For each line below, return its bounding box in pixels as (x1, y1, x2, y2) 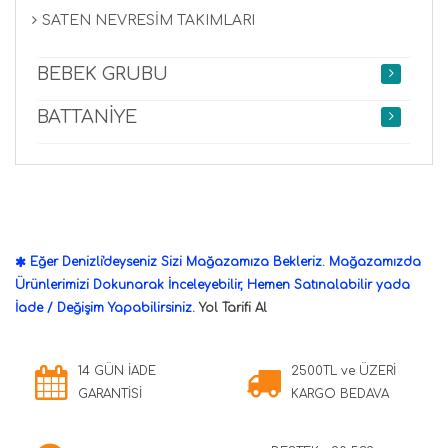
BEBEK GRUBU (37, 63, 168, 84)
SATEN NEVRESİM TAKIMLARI (42, 12, 255, 28)
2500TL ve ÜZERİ (290, 363, 396, 378)
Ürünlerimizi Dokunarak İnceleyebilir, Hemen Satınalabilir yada (15, 277, 410, 292)
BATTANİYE (37, 106, 137, 127)
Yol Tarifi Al (199, 300, 267, 315)
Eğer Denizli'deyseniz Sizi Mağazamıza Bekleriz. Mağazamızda (26, 254, 421, 269)
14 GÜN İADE (78, 363, 156, 378)
